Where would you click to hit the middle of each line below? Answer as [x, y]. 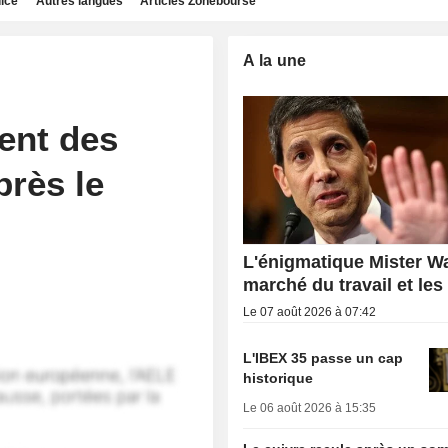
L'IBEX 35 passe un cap [323, 358]
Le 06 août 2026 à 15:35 [310, 408]
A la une [275, 60]
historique [278, 378]
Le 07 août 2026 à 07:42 [310, 312]
